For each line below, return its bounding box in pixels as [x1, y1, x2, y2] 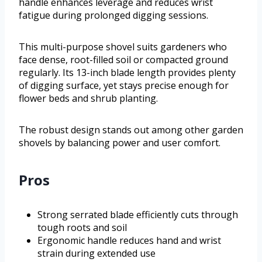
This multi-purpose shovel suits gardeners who [19, 40, 227, 54]
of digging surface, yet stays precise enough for [19, 79, 229, 92]
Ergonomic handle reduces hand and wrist [37, 234, 221, 247]
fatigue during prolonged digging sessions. [19, 9, 208, 22]
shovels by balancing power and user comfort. [19, 136, 220, 150]
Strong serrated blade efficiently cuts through [37, 208, 238, 222]
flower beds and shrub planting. [19, 92, 158, 105]
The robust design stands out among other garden [19, 123, 243, 137]
